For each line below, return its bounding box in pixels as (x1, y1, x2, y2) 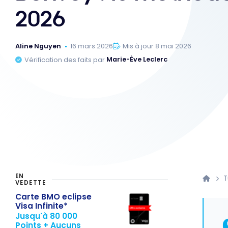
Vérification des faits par (24, 55, 107, 64)
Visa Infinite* (15, 200, 68, 211)
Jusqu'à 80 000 (15, 211, 77, 222)
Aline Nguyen (15, 42, 61, 51)
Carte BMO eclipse (15, 191, 92, 202)
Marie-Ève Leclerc (106, 55, 168, 64)
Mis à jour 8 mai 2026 (123, 42, 192, 51)
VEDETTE (15, 179, 46, 187)
